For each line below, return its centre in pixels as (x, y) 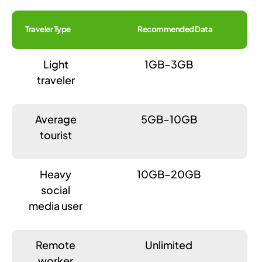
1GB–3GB (169, 64)
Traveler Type (48, 29)
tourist (56, 135)
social (56, 189)
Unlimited (169, 244)
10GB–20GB (169, 174)
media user (56, 205)
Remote (56, 244)
